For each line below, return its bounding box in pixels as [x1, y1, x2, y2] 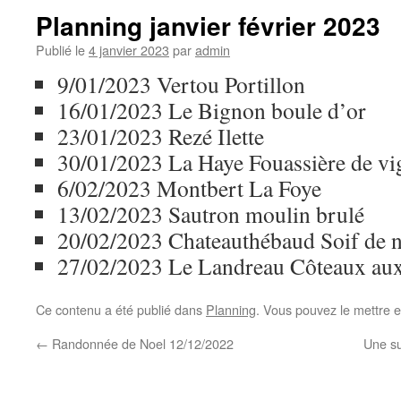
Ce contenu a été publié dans [36, 300, 206, 319]
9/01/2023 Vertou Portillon [57, 69, 305, 99]
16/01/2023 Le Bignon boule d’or [57, 95, 366, 125]
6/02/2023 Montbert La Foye [57, 173, 321, 203]
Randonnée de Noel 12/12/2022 [48, 334, 234, 353]
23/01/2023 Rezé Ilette [57, 121, 264, 151]
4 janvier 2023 [89, 40, 169, 59]
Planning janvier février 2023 [36, 7, 380, 44]
